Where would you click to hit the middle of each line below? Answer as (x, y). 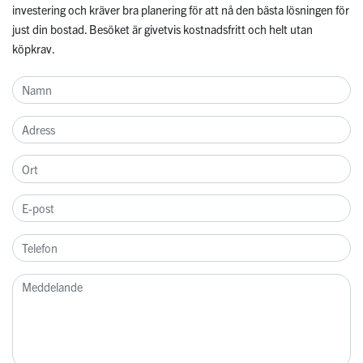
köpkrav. (34, 49)
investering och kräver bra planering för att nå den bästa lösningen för (181, 10)
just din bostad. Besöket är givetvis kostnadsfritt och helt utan (162, 30)
